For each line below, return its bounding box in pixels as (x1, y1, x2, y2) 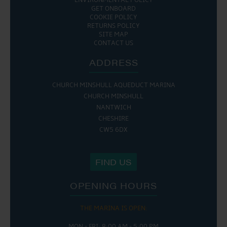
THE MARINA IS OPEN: (80, 204, 147, 212)
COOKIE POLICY (90, 13, 137, 21)
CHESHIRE (98, 115, 129, 123)
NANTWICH (96, 103, 131, 111)
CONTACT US (94, 39, 133, 47)
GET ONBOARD (91, 5, 136, 13)
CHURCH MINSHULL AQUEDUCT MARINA (52, 81, 175, 89)
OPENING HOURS (70, 179, 157, 192)
